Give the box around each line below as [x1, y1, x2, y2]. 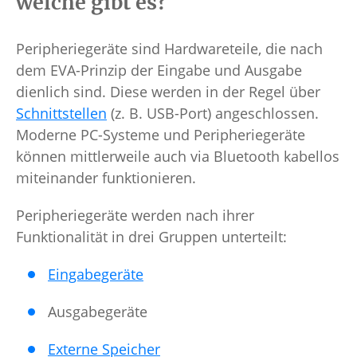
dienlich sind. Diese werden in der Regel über [16, 82, 320, 102]
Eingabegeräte [48, 265, 143, 284]
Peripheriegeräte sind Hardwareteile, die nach [16, 39, 323, 59]
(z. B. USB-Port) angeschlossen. [107, 104, 319, 124]
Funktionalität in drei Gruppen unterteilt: [16, 227, 287, 247]
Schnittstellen [16, 104, 107, 124]
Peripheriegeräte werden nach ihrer [16, 206, 254, 226]
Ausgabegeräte [48, 302, 147, 322]
